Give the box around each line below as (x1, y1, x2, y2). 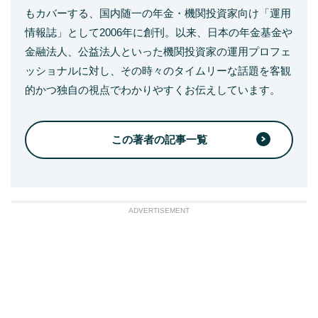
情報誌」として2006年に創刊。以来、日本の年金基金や (25, 26, 292, 38)
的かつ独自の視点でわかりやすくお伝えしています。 (25, 84, 280, 96)
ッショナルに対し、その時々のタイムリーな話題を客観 (25, 65, 291, 77)
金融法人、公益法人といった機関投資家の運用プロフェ (25, 45, 291, 57)
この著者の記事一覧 (111, 133, 207, 146)
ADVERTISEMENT (128, 207, 190, 214)
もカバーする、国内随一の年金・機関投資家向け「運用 (25, 7, 291, 19)
